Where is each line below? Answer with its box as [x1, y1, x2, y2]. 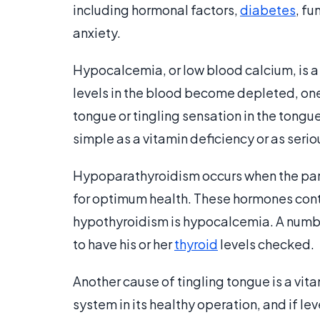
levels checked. [218, 236, 314, 253]
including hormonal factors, [73, 1, 240, 19]
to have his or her [73, 236, 174, 253]
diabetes [240, 1, 296, 19]
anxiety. [73, 24, 121, 41]
